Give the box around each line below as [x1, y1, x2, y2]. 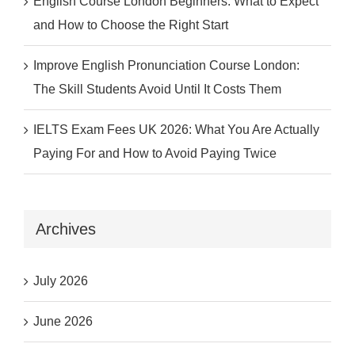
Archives [36, 219, 96, 238]
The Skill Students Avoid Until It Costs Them [33, 82, 281, 96]
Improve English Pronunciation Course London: [33, 58, 300, 72]
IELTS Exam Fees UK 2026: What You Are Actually [33, 122, 319, 136]
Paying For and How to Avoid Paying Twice [33, 146, 277, 160]
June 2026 [33, 314, 93, 328]
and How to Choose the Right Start [33, 17, 228, 32]
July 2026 [33, 273, 88, 288]
